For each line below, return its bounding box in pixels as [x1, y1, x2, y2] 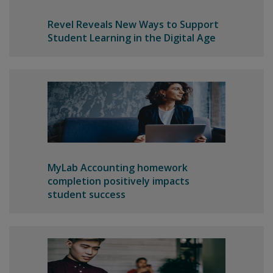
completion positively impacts [47, 174, 190, 188]
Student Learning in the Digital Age [47, 31, 216, 44]
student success [47, 188, 126, 201]
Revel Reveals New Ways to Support [47, 18, 219, 31]
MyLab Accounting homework [47, 161, 188, 174]
